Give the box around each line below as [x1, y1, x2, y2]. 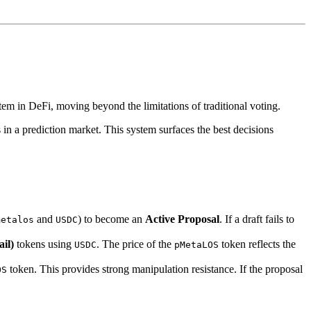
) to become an [78, 213, 145, 226]
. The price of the [96, 238, 174, 251]
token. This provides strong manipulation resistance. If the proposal [7, 263, 303, 276]
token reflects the [219, 238, 296, 251]
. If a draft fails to [219, 213, 294, 226]
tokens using [14, 238, 74, 251]
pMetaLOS [174, 239, 219, 251]
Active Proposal [145, 213, 219, 226]
